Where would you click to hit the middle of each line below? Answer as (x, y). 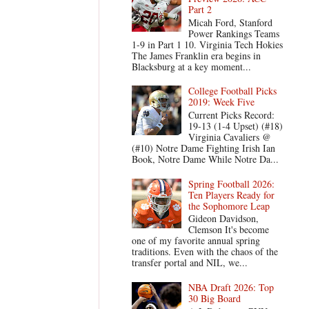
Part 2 (200, 9)
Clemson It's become (229, 230)
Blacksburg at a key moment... (191, 66)
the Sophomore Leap (229, 206)
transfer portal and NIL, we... (189, 263)
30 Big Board (215, 298)
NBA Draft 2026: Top (231, 287)
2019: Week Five (222, 102)
